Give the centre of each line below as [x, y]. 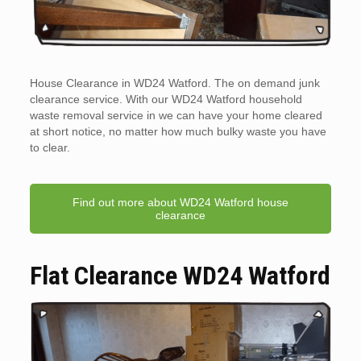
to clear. [50, 148]
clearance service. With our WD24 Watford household [166, 100]
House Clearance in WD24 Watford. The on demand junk [174, 83]
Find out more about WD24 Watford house [180, 203]
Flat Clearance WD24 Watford [180, 276]
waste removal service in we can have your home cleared [176, 116]
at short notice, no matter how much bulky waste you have [178, 132]
